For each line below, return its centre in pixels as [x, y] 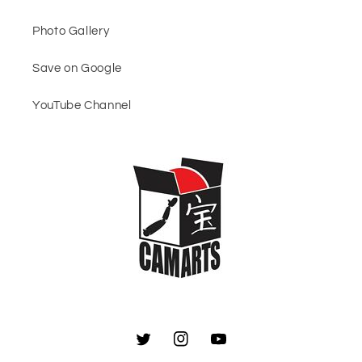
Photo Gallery [71, 31]
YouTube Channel [82, 105]
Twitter [155, 347]
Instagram [203, 347]
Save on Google [77, 68]
